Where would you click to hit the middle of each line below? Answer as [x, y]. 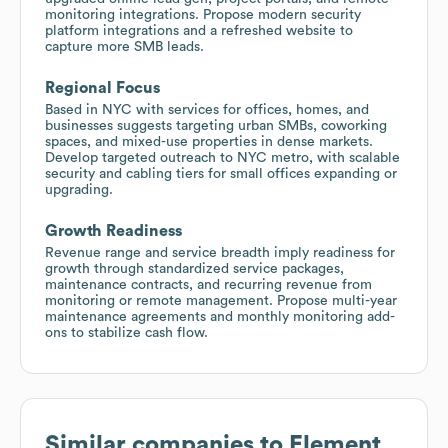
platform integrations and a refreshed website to [199, 30]
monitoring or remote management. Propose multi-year [221, 300]
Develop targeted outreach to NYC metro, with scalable [222, 157]
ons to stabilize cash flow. [126, 332]
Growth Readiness [113, 230]
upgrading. [79, 189]
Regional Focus [102, 87]
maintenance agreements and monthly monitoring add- [220, 316]
